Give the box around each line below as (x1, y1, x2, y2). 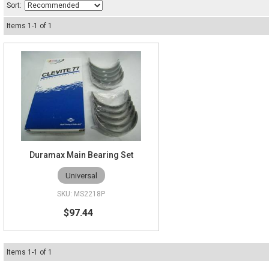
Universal (65, 171, 97, 180)
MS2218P (74, 190, 106, 199)
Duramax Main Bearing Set (29, 150, 133, 160)
